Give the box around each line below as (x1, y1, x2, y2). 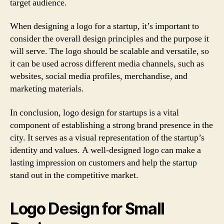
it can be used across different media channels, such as (10, 58, 204, 69)
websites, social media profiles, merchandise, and (10, 70, 187, 82)
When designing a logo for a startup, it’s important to (10, 20, 199, 32)
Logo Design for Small (10, 198, 165, 218)
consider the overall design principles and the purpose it (10, 33, 209, 44)
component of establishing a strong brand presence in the (10, 119, 213, 131)
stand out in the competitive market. (10, 169, 138, 181)
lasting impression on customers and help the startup (10, 156, 197, 168)
